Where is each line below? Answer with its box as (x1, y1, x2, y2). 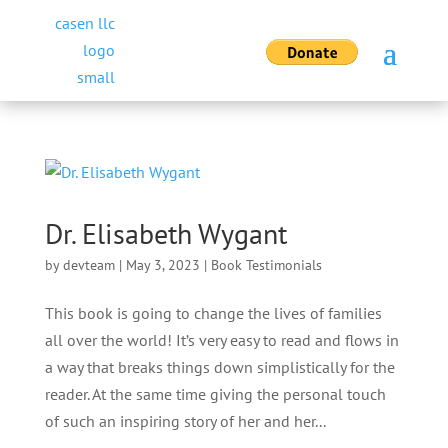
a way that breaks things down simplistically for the (44, 357, 395, 377)
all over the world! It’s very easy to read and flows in (44, 330, 399, 350)
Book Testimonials (210, 256, 322, 274)
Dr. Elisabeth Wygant (44, 215, 287, 252)
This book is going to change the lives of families (44, 303, 382, 323)
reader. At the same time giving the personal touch (44, 384, 386, 404)
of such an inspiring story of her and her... (44, 411, 326, 431)
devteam (62, 256, 115, 274)
